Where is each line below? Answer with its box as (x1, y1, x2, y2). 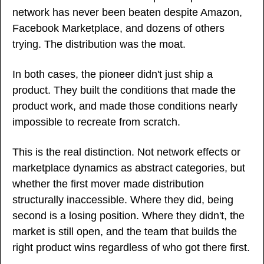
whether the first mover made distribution (12, 177, 204, 190)
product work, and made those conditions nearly (12, 100, 237, 112)
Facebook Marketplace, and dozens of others (12, 22, 225, 34)
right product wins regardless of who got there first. (12, 241, 250, 253)
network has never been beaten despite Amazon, (12, 6, 242, 18)
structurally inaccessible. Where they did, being (12, 193, 233, 206)
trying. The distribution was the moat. (12, 38, 186, 50)
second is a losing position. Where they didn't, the (12, 209, 245, 222)
